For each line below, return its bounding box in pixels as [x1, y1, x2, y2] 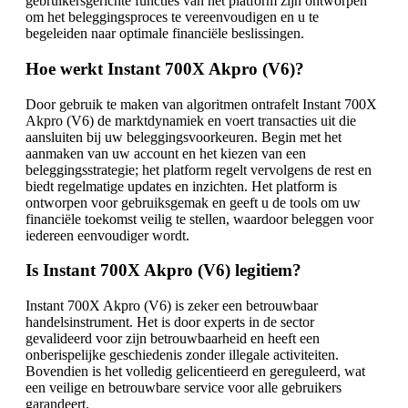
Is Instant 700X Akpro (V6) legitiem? [25, 260, 301, 280]
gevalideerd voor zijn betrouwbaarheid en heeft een [25, 331, 320, 347]
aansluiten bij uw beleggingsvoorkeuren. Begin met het [25, 128, 342, 145]
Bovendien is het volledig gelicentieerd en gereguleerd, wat [25, 363, 365, 380]
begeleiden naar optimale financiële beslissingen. [25, 25, 304, 42]
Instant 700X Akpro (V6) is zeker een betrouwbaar [25, 298, 318, 314]
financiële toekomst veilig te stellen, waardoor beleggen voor [25, 210, 373, 227]
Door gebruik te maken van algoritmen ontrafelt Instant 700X [25, 96, 377, 112]
